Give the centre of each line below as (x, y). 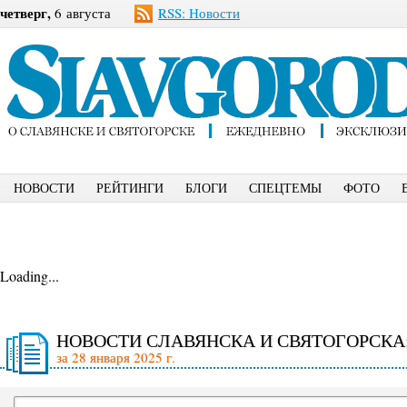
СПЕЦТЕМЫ (285, 188)
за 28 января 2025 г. (116, 357)
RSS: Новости (199, 13)
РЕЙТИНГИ (130, 188)
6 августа (81, 13)
